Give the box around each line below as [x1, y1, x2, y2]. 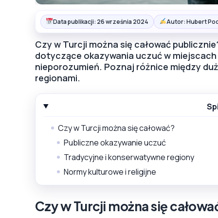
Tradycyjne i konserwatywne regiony [64, 151, 194, 163]
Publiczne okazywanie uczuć [64, 137, 166, 148]
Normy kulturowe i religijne [64, 166, 156, 177]
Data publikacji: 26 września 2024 [53, 17, 148, 26]
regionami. [35, 72, 80, 84]
